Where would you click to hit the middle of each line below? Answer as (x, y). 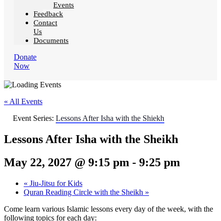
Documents (51, 41)
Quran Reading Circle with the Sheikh (84, 192)
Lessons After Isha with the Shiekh (110, 118)
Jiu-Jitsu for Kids (55, 184)
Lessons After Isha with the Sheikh (91, 139)
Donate (25, 57)
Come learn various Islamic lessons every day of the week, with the (109, 209)
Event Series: (34, 118)
